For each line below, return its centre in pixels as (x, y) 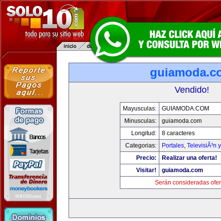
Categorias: (141, 146)
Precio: (146, 158)
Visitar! (146, 170)
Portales (173, 146)
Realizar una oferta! (189, 158)
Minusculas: (140, 121)
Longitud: (144, 133)
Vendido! (192, 90)
